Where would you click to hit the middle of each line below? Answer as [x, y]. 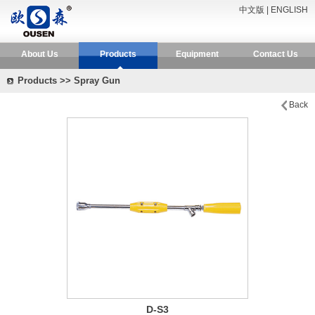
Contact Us [276, 54]
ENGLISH [289, 10]
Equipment [197, 54]
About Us [39, 54]
